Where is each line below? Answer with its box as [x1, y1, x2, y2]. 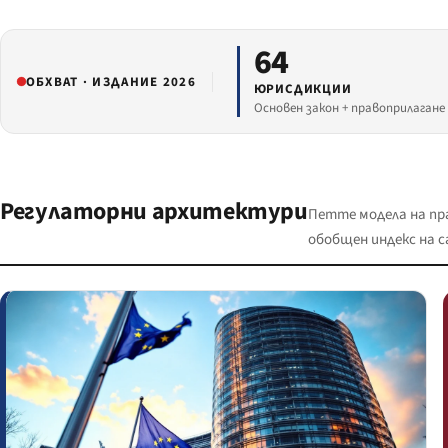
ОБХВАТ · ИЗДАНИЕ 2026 [25, 72, 197, 91]
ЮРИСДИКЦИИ [253, 80, 352, 99]
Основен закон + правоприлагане [253, 99, 445, 118]
